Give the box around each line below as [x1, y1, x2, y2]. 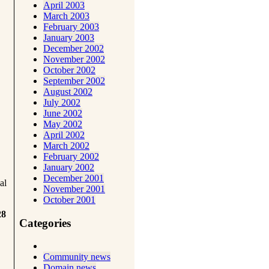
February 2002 [43, 151, 99, 162]
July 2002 [43, 97, 80, 107]
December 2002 [43, 43, 104, 53]
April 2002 [43, 129, 85, 140]
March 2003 [43, 10, 89, 21]
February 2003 [43, 21, 99, 32]
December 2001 [43, 172, 104, 183]
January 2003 [43, 32, 94, 43]
